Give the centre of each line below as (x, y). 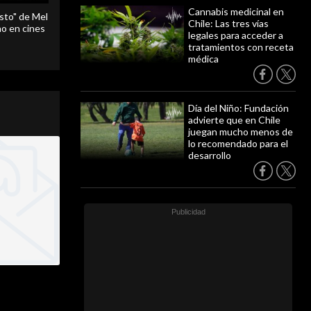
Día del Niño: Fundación (238, 108)
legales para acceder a (236, 35)
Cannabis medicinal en (236, 11)
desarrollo (210, 155)
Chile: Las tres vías (228, 23)
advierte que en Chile (234, 120)
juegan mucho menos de (241, 132)
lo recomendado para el (238, 143)
